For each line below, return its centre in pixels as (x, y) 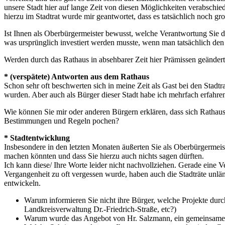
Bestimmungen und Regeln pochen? (62, 121)
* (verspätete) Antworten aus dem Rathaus (77, 76)
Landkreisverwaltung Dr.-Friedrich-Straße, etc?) (100, 209)
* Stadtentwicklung (37, 138)
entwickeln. (22, 183)
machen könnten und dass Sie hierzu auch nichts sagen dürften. (104, 156)
